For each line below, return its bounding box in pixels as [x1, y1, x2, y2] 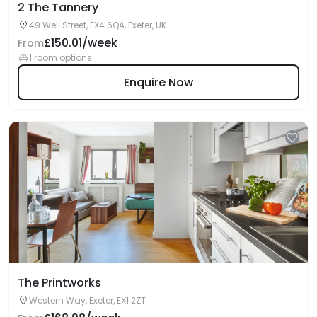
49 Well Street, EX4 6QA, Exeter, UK [29, 19, 166, 31]
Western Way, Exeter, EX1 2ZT [29, 294, 146, 306]
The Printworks [18, 275, 101, 291]
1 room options [29, 52, 92, 64]
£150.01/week [44, 35, 117, 51]
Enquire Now [124, 74, 193, 91]
